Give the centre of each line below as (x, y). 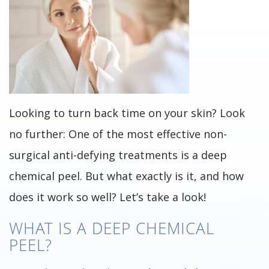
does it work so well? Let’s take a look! (107, 197)
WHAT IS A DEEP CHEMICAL (112, 228)
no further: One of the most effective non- (118, 134)
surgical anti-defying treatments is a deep (118, 155)
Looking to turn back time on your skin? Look (127, 113)
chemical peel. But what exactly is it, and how (126, 176)
